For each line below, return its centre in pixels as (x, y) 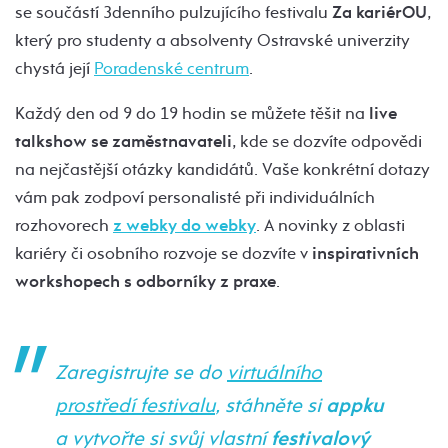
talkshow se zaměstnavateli (123, 141)
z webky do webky (184, 225)
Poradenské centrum (171, 68)
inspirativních (363, 253)
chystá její (54, 68)
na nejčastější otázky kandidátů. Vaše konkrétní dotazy (222, 169)
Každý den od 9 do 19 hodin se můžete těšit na (192, 113)
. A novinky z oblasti (330, 225)
